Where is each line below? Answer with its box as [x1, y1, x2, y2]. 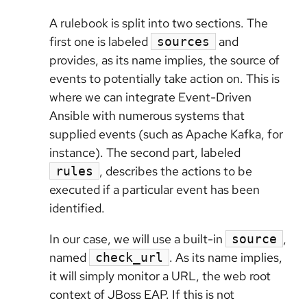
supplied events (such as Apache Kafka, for [49, 125, 283, 142]
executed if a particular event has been [49, 181, 260, 197]
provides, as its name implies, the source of [49, 51, 280, 68]
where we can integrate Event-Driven [49, 88, 251, 105]
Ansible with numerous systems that [49, 107, 245, 123]
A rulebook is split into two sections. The [49, 14, 268, 31]
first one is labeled [49, 33, 151, 49]
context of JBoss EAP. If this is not [49, 286, 234, 302]
